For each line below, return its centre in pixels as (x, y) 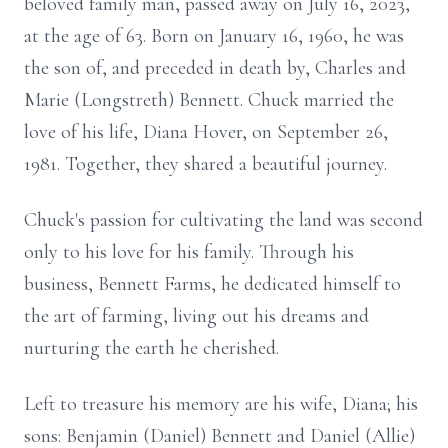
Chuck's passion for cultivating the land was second (223, 220)
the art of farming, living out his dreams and (196, 316)
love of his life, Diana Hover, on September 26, (206, 132)
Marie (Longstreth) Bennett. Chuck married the (209, 100)
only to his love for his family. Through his (189, 252)
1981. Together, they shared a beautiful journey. (205, 164)
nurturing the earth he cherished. (151, 348)
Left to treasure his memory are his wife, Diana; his (221, 404)
